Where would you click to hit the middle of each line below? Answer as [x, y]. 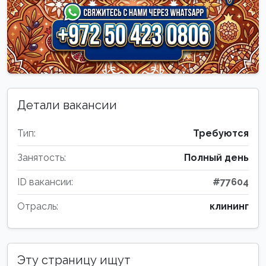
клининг [229, 207]
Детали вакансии [67, 105]
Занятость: [42, 158]
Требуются [221, 134]
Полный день [216, 158]
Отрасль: [38, 207]
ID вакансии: [45, 182]
